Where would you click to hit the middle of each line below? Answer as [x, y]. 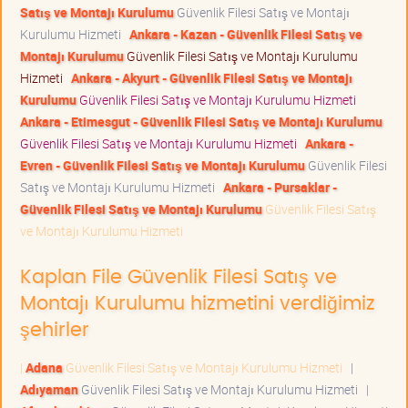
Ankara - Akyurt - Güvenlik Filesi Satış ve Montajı [212, 78]
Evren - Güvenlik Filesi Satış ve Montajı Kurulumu [163, 166]
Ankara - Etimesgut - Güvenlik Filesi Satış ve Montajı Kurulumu [201, 122]
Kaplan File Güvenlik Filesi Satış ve [178, 278]
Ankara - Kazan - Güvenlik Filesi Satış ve [246, 35]
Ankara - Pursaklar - [280, 188]
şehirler [55, 331]
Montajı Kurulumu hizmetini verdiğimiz [198, 304]
